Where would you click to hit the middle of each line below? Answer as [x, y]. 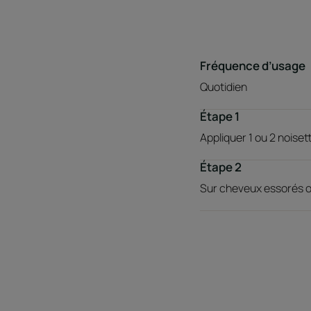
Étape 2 [221, 167]
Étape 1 [220, 117]
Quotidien [224, 87]
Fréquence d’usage [253, 66]
